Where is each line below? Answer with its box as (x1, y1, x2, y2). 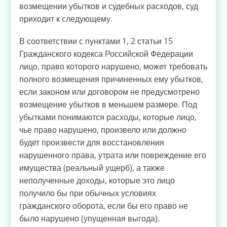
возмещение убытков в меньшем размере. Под (19, 98, 197, 110)
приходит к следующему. (19, 13, 112, 24)
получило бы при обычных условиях (19, 187, 156, 199)
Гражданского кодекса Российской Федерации (19, 48, 193, 59)
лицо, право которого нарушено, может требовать (19, 60, 207, 72)
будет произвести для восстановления (19, 136, 164, 148)
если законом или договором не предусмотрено (19, 86, 200, 97)
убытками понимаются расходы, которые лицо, (19, 111, 197, 123)
